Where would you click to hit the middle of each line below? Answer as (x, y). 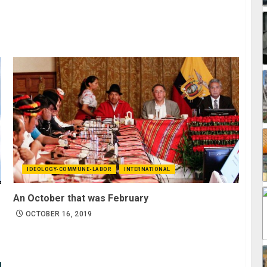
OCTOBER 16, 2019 (59, 214)
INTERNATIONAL (147, 170)
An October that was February (81, 198)
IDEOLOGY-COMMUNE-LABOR (69, 170)
